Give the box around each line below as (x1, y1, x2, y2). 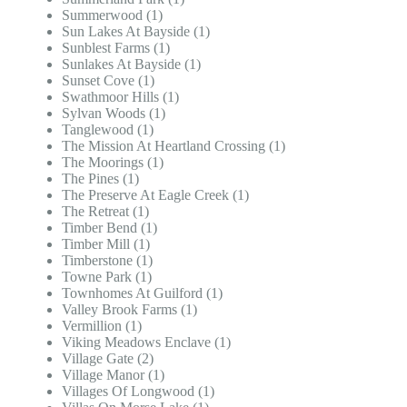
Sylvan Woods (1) (62, 104, 165, 121)
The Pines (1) (62, 170, 139, 186)
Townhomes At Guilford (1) (62, 284, 223, 301)
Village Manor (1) (62, 366, 164, 382)
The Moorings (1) (62, 154, 164, 170)
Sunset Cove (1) (62, 72, 154, 88)
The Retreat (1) (62, 203, 149, 219)
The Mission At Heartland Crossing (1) (62, 137, 285, 154)
